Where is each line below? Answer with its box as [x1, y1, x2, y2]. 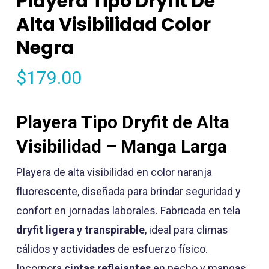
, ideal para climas [144, 223, 228, 237]
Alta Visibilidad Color [16, 12, 211, 38]
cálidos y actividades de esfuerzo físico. [16, 243, 208, 256]
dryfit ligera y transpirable [16, 223, 145, 237]
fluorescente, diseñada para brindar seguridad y [16, 185, 241, 198]
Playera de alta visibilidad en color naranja [16, 166, 212, 179]
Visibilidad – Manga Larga [16, 136, 227, 157]
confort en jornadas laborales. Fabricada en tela [16, 204, 240, 217]
